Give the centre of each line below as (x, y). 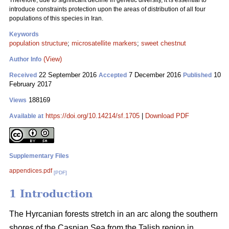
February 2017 (30, 84)
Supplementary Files (39, 156)
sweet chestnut (164, 43)
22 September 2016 (68, 75)
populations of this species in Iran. (56, 18)
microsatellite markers (104, 43)
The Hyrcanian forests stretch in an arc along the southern (113, 214)
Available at (26, 116)
